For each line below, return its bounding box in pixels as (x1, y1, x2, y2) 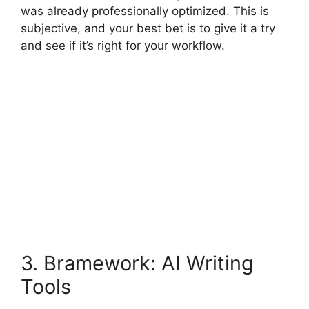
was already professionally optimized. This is (21, 4, 269, 19)
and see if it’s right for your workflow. (21, 39, 228, 53)
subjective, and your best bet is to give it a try (21, 21, 275, 36)
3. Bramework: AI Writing (21, 250, 254, 275)
